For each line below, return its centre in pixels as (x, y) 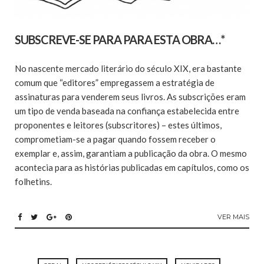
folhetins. (33, 182)
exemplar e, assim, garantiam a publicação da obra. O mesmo (131, 154)
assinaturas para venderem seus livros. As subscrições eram (130, 97)
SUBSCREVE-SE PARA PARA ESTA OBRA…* (120, 40)
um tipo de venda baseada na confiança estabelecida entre (127, 111)
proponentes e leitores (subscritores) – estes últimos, (118, 125)
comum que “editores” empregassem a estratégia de (115, 83)
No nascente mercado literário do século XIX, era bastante (128, 69)
